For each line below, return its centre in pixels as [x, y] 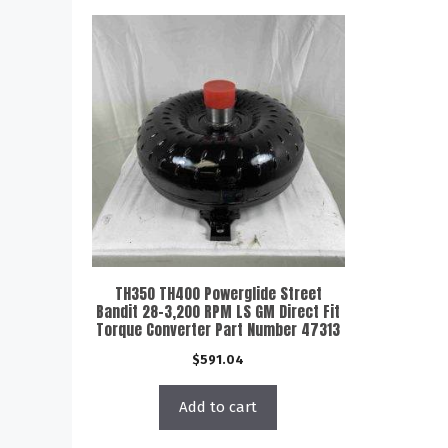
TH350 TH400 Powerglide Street [218, 293]
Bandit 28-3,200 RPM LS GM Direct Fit [218, 311]
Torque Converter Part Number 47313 [218, 329]
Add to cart [218, 407]
